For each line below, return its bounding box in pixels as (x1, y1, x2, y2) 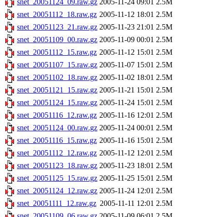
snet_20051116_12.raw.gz (17, 111, 97, 120)
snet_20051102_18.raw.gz (17, 73, 97, 82)
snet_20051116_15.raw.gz (17, 136, 97, 145)
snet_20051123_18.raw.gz (17, 161, 97, 170)
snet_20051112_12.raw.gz (17, 149, 97, 157)
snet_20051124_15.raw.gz (17, 98, 97, 107)
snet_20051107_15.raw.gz (17, 61, 97, 69)
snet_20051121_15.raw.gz (17, 86, 97, 94)
